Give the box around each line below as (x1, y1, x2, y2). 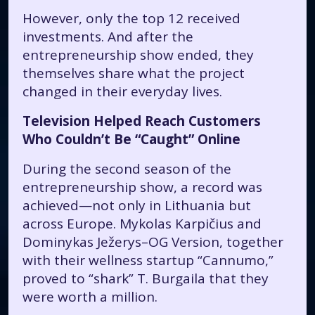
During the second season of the (22, 160, 231, 178)
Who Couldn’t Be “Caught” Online (22, 130, 240, 148)
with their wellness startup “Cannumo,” (22, 251, 274, 269)
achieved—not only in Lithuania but (22, 196, 251, 214)
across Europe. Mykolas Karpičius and (22, 214, 262, 233)
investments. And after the (22, 27, 193, 46)
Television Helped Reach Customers (22, 112, 261, 130)
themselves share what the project (22, 64, 245, 82)
